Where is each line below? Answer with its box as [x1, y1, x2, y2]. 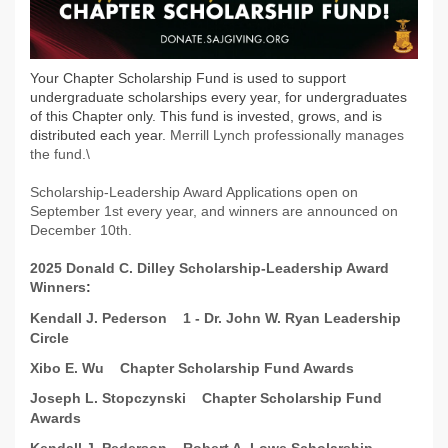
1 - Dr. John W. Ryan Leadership [183, 309, 401, 326]
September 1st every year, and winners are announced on [30, 202, 398, 219]
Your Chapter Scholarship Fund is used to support [30, 69, 346, 86]
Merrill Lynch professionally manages [170, 126, 404, 143]
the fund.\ [30, 145, 90, 162]
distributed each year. [30, 126, 170, 143]
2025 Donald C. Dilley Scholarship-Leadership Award [30, 259, 389, 276]
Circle [30, 329, 69, 346]
